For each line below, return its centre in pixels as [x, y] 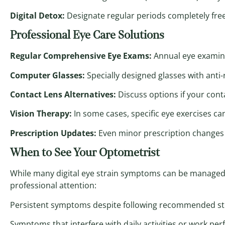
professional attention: [53, 186]
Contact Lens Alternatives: [63, 95]
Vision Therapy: [41, 114]
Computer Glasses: [47, 75]
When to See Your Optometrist [85, 153]
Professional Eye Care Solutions [87, 35]
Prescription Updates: [53, 133]
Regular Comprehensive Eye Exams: [81, 56]
